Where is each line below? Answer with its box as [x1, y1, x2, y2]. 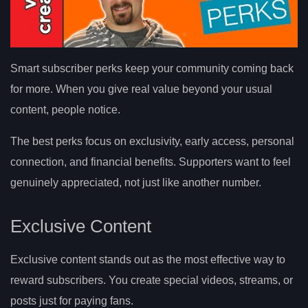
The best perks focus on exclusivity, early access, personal [10, 135, 294, 148]
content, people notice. [10, 104, 120, 116]
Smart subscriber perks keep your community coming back [10, 63, 294, 75]
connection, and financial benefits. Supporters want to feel [10, 156, 291, 168]
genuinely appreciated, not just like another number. [10, 177, 261, 189]
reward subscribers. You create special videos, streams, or [10, 274, 293, 287]
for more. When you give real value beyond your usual [10, 83, 272, 96]
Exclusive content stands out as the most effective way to [10, 254, 285, 266]
